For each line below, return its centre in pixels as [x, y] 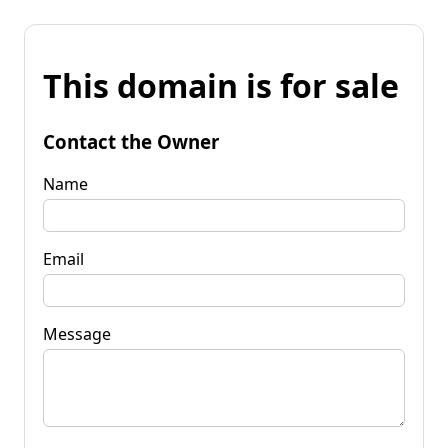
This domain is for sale [221, 86]
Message [77, 333]
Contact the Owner [131, 141]
